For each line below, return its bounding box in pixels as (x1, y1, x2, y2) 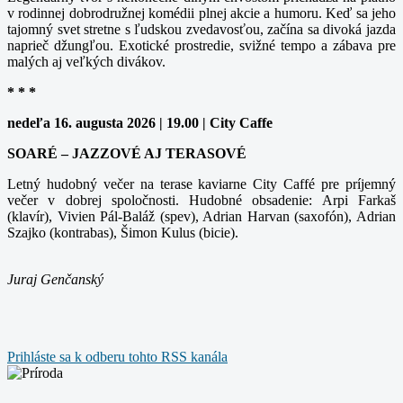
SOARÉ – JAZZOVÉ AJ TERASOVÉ (7, 145, 246, 161)
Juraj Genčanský (7, 271, 103, 287)
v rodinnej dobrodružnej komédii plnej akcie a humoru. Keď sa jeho (7, 4, 396, 21)
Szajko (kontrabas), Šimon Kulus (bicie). (7, 224, 238, 240)
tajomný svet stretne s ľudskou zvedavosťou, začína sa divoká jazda (7, 21, 396, 37)
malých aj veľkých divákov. (7, 53, 166, 69)
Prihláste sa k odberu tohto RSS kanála (7, 348, 228, 364)
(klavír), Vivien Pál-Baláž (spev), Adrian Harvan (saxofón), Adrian (7, 208, 396, 224)
